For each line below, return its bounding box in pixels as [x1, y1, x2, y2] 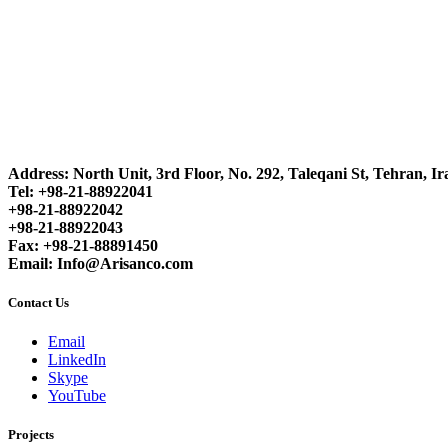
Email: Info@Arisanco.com [8, 254, 193, 272]
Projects [8, 427, 54, 443]
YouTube [48, 386, 106, 404]
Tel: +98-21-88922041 [8, 182, 153, 200]
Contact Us [8, 294, 69, 310]
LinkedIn [48, 350, 106, 368]
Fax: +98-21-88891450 [8, 236, 158, 254]
